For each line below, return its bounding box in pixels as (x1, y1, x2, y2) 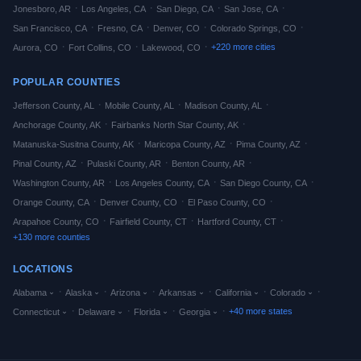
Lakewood (142, 43, 182, 52)
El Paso (188, 197, 218, 207)
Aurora (13, 43, 39, 52)
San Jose (224, 4, 261, 14)
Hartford (197, 217, 230, 226)
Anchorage (13, 120, 56, 130)
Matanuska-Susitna (13, 139, 89, 149)
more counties (32, 232, 90, 242)
